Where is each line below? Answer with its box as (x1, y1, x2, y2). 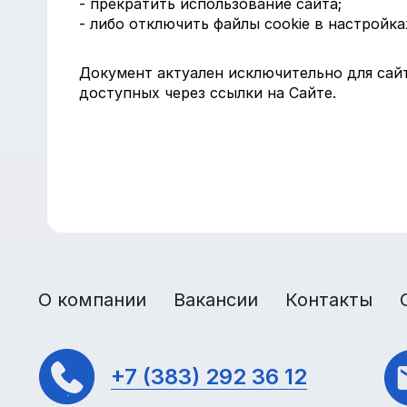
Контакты (285, 289, 372, 311)
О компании (38, 289, 146, 311)
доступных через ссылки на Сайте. (79, 84, 336, 102)
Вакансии (174, 289, 258, 311)
